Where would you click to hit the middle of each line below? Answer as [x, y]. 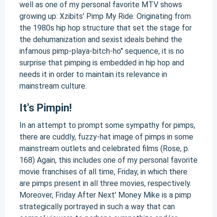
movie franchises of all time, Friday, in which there [103, 172]
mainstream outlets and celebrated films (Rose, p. [104, 148]
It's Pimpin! [46, 108]
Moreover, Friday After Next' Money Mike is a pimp [105, 195]
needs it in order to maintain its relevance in [93, 74]
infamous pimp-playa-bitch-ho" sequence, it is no [102, 51]
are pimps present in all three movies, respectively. [105, 183]
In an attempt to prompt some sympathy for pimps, [107, 125]
